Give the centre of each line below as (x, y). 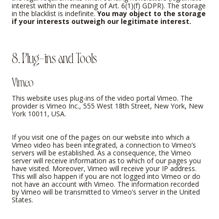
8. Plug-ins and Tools (54, 56)
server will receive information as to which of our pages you (106, 161)
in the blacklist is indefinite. (55, 13)
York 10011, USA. (39, 114)
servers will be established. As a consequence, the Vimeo (101, 153)
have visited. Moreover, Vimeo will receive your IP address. (104, 169)
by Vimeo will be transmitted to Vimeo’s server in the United (106, 192)
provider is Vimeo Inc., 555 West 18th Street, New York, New (108, 106)
